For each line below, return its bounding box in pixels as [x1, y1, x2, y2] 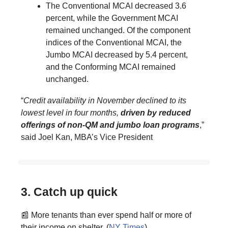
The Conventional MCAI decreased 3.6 [46, 1, 186, 10]
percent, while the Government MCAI [46, 13, 178, 22]
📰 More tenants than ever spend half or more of [21, 210, 191, 219]
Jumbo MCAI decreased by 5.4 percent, [46, 50, 188, 59]
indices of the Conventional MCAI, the [46, 38, 182, 47]
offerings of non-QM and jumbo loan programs [21, 120, 199, 129]
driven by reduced [121, 108, 191, 117]
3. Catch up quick [21, 185, 118, 198]
